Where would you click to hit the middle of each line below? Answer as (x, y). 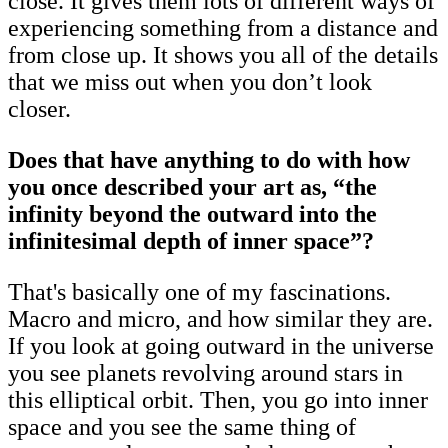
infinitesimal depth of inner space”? (191, 241)
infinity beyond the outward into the (192, 214)
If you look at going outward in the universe (221, 346)
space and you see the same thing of (182, 427)
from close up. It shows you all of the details (223, 55)
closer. (39, 109)
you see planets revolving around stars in (205, 373)
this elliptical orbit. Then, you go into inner (218, 400)
